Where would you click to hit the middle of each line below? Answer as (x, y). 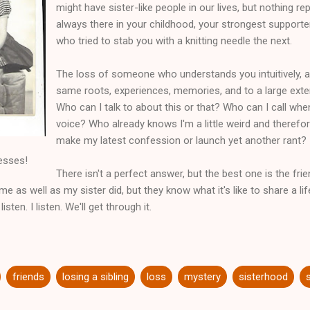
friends (28, 276)
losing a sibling (95, 276)
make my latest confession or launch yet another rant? (181, 140)
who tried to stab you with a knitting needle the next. (174, 40)
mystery (202, 276)
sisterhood (263, 276)
